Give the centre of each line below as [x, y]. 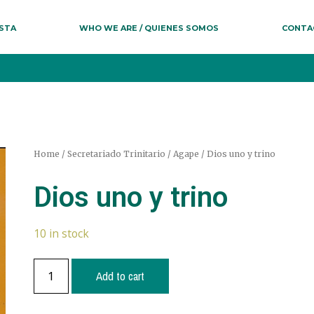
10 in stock [61, 234]
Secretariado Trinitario [116, 154]
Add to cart [120, 276]
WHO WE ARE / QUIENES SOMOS [149, 28]
